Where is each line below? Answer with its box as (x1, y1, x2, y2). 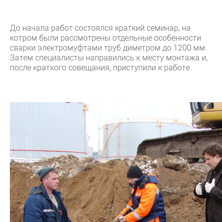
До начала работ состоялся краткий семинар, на (10, 22, 191, 33)
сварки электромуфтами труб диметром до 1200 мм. (10, 42, 207, 53)
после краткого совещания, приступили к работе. (10, 62, 192, 72)
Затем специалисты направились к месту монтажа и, (10, 52, 208, 62)
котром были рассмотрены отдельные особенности (10, 32, 201, 43)
